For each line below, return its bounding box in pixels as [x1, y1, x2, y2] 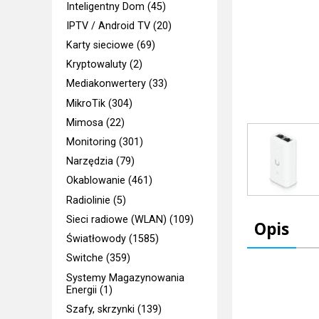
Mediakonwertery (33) [66, 78, 168, 90]
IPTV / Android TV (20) [66, 19, 172, 32]
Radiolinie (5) [66, 194, 127, 206]
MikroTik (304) [66, 97, 133, 110]
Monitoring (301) [66, 136, 144, 149]
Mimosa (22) [66, 116, 125, 129]
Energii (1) [66, 283, 113, 296]
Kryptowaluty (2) [66, 58, 143, 71]
